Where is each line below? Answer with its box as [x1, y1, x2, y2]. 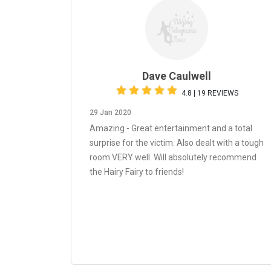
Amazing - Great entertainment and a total [90, 123, 252, 133]
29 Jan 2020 [90, 108, 131, 117]
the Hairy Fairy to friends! [90, 167, 184, 177]
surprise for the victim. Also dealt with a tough [90, 138, 264, 148]
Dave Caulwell [142, 70, 211, 82]
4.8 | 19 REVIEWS [181, 89, 238, 97]
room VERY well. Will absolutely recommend [90, 152, 256, 162]
